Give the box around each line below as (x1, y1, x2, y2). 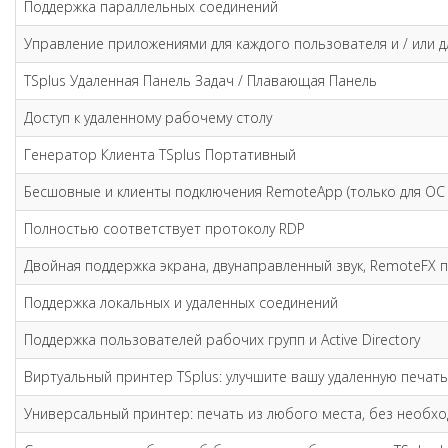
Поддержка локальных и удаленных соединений (24, 293, 338, 312)
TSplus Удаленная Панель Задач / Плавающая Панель (24, 71, 377, 90)
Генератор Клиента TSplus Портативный (24, 145, 296, 164)
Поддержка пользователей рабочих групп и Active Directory (24, 330, 420, 349)
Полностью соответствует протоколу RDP (24, 219, 305, 238)
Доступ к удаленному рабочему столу (24, 108, 272, 127)
